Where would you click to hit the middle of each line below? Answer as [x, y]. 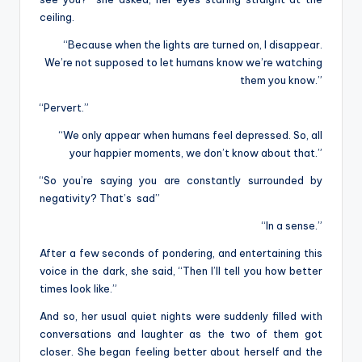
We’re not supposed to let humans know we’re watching [183, 62]
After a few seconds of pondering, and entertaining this [181, 253]
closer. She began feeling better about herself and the [181, 351]
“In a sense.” [292, 225]
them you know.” [281, 80]
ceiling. [58, 17]
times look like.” [80, 288]
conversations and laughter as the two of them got [181, 333]
